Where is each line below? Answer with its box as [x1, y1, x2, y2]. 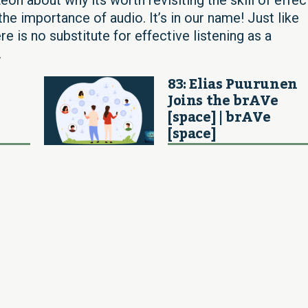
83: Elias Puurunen [168, 70, 298, 98]
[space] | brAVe [168, 103, 271, 131]
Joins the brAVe [168, 87, 278, 115]
